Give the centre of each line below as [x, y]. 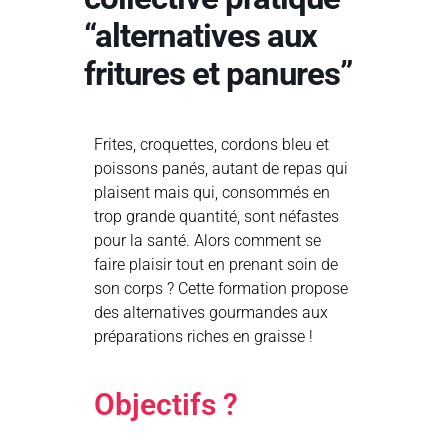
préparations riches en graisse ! [203, 337]
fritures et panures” [218, 74]
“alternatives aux [200, 36]
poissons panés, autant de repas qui [221, 169]
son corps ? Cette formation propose [221, 289]
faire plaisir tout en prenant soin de [216, 265]
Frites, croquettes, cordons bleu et [211, 145]
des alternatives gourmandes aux [211, 313]
